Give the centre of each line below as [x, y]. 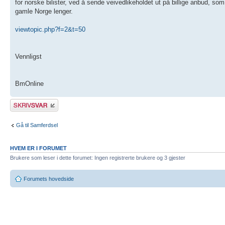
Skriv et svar [26, 102]
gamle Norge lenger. [44, 12]
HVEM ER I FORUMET [38, 148]
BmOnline [29, 84]
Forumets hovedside [49, 179]
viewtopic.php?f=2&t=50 [50, 30]
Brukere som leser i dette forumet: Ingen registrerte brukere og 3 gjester [98, 158]
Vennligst [28, 57]
